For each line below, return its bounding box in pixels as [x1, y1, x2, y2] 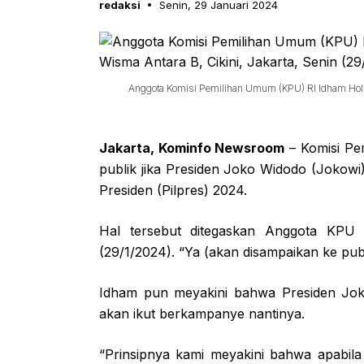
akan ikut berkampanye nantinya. [99, 305, 305, 322]
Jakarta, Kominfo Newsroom [99, 139, 285, 156]
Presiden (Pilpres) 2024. [99, 181, 247, 198]
